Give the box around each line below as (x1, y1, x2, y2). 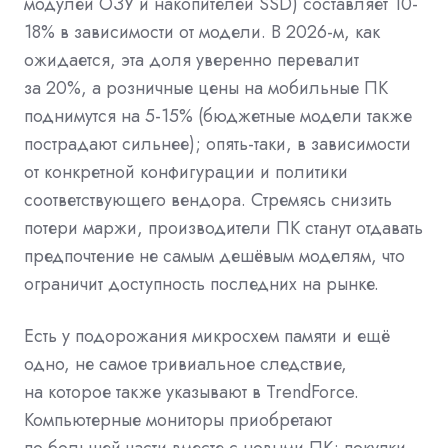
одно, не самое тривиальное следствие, (24, 350, 347, 377)
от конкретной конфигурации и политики (24, 158, 348, 185)
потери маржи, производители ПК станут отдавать (24, 214, 423, 241)
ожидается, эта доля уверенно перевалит (24, 46, 359, 73)
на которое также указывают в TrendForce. (24, 378, 359, 405)
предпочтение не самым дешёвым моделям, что (24, 242, 405, 269)
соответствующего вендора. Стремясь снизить (24, 186, 392, 213)
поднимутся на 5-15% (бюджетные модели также (24, 102, 412, 129)
